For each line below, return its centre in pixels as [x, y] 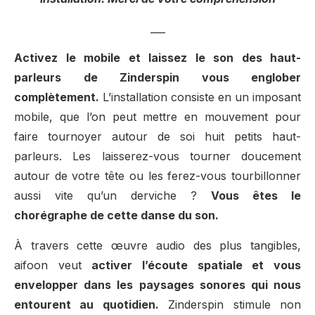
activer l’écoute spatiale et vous [197, 265]
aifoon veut [53, 265]
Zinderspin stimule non [230, 304]
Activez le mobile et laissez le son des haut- [157, 58]
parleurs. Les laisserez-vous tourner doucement [157, 156]
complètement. [57, 97]
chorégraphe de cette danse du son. [116, 216]
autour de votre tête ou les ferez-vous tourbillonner [157, 176]
